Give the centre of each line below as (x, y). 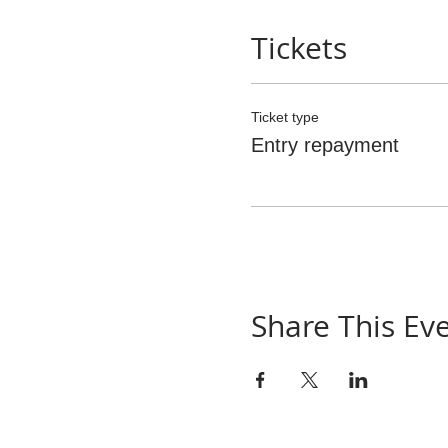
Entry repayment (324, 145)
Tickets (298, 48)
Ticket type (284, 117)
